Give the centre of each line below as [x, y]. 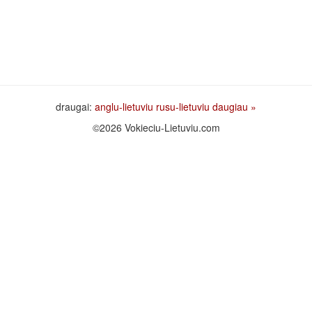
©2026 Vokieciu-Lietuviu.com [156, 127]
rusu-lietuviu [183, 106]
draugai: [75, 106]
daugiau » [234, 106]
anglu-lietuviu [124, 106]
